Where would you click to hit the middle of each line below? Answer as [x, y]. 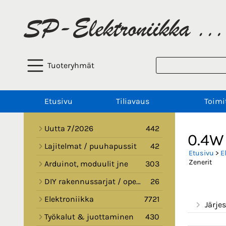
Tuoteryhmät [71, 66]
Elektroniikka [69, 199]
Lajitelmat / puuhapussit [91, 146]
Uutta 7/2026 [69, 129]
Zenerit [200, 162]
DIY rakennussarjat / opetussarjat [90, 182]
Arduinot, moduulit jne [86, 164]
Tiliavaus [132, 101]
